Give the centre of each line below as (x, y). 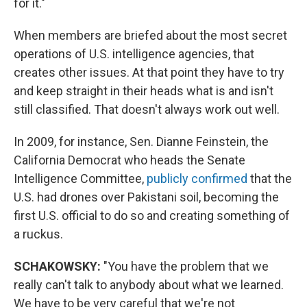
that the (270, 178)
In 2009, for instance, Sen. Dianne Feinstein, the (141, 141)
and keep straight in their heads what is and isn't (144, 90)
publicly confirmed (197, 178)
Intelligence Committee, (80, 178)
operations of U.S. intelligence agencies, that (134, 53)
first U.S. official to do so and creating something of (152, 215)
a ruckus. (38, 234)
